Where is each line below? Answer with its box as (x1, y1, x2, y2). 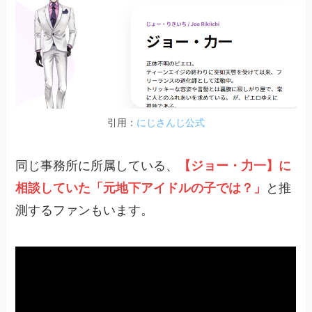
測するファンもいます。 (15, 203, 154, 218)
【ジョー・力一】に (178, 159, 292, 173)
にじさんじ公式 (136, 117, 205, 129)
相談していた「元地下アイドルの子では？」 (15, 181, 267, 196)
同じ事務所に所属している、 (15, 159, 179, 173)
